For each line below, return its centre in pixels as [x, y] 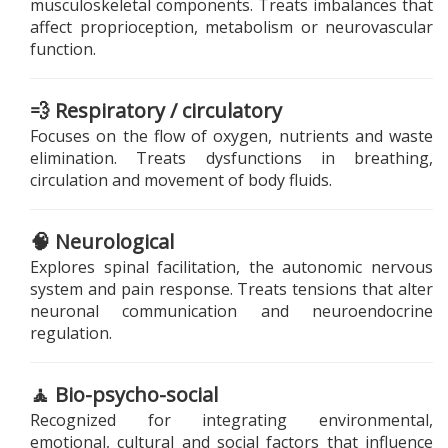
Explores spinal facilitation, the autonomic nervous [231, 267]
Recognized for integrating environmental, [231, 420]
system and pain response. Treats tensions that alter [231, 289]
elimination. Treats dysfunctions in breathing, [231, 158]
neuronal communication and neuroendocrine [231, 311]
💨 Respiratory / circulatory [156, 111]
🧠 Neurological [102, 242]
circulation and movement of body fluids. [181, 180]
